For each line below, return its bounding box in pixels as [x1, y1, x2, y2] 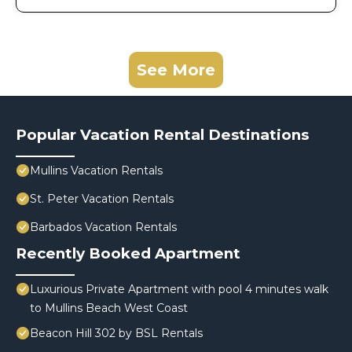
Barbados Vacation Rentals [30, 220, 177, 235]
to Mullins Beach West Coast [30, 301, 188, 316]
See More [137, 60, 215, 80]
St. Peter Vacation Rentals [30, 192, 174, 207]
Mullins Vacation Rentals [30, 163, 163, 178]
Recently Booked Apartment [16, 244, 240, 263]
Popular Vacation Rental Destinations [16, 126, 309, 145]
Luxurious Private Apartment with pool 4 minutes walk [30, 282, 328, 297]
